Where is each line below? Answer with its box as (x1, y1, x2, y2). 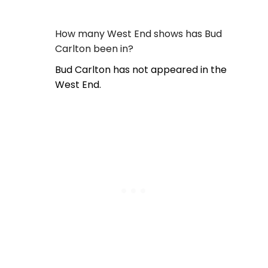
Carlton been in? (55, 42, 133, 56)
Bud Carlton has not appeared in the (55, 63, 227, 77)
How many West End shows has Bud (55, 27, 222, 41)
